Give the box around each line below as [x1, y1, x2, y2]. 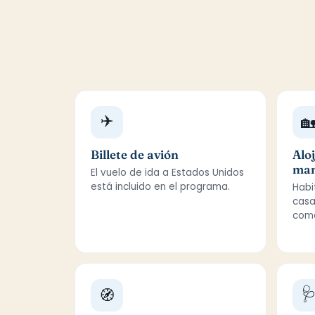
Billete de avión [91, 147, 179, 162]
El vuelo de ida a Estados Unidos [91, 166, 244, 179]
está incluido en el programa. [91, 180, 230, 193]
